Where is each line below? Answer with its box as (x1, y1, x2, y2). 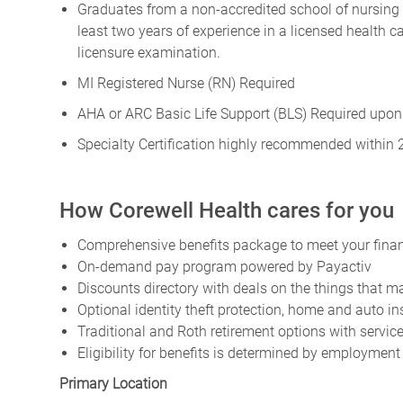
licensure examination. (77, 44, 220, 62)
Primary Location (59, 375, 167, 393)
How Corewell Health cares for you (59, 198, 394, 224)
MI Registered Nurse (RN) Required (77, 75, 295, 93)
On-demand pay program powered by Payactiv (77, 258, 372, 276)
